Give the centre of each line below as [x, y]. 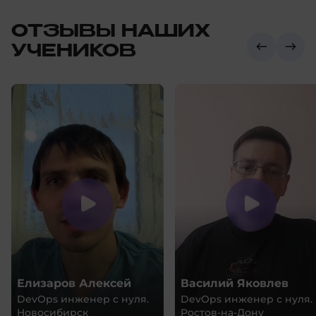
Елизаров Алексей [74, 283]
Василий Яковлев [235, 283]
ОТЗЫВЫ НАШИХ [111, 31]
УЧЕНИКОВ [74, 51]
